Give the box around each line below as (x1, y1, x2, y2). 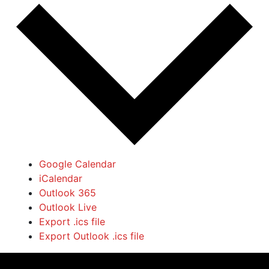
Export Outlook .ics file (39, 230, 144, 243)
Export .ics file (39, 216, 105, 228)
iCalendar (39, 172, 82, 185)
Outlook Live (39, 201, 97, 214)
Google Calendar (39, 158, 116, 171)
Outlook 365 (39, 187, 96, 199)
